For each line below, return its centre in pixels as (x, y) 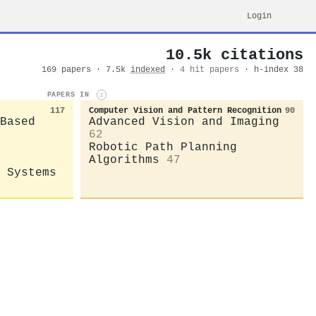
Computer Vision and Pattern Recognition (185, 110)
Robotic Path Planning (163, 147)
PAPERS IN (70, 95)
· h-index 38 (274, 70)
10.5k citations (235, 55)
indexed (148, 70)
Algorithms (124, 160)
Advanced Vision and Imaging (184, 122)
